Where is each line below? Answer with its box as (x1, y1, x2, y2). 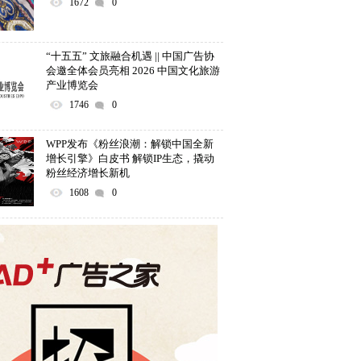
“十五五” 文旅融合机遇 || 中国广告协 (46, 50, 214, 62)
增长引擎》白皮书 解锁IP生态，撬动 (46, 152, 214, 164)
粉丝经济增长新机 (46, 167, 130, 179)
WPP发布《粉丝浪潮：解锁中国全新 (46, 138, 214, 150)
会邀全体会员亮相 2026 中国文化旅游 (46, 64, 220, 77)
